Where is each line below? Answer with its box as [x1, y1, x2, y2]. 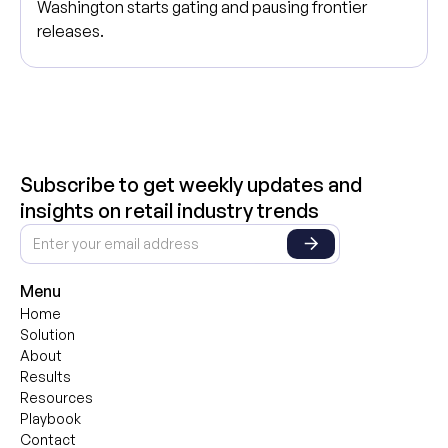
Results [19, 367, 71, 385]
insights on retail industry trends [19, 197, 319, 223]
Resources [19, 388, 93, 406]
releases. [36, 21, 104, 42]
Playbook [19, 409, 81, 427]
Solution [19, 325, 75, 343]
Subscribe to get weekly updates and [19, 171, 362, 197]
